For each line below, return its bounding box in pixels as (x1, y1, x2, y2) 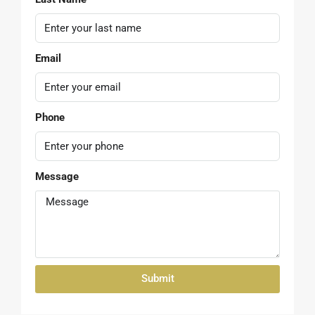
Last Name (35, 103, 86, 117)
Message (35, 281, 79, 294)
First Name (35, 44, 88, 58)
